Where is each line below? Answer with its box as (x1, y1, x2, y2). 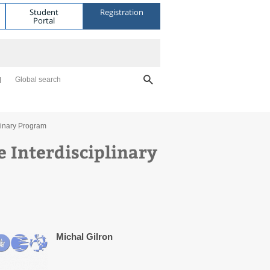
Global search (15, 75, 61, 84)
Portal (33, 14, 55, 26)
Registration (99, 6, 143, 17)
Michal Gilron (56, 231, 113, 242)
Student (30, 6, 59, 17)
